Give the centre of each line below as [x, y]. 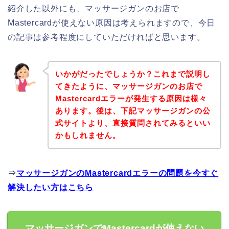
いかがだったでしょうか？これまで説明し [133, 74]
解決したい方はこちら [51, 188]
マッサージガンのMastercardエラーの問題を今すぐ [117, 173]
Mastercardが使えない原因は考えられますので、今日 [112, 22]
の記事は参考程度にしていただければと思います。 [107, 37]
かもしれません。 [88, 135]
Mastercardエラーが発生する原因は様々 [131, 99]
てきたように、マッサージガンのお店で [129, 86]
